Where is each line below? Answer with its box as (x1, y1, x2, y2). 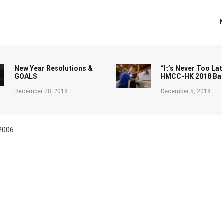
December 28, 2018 (14, 88, 68, 95)
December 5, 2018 (161, 88, 211, 95)
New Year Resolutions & (14, 64, 93, 72)
